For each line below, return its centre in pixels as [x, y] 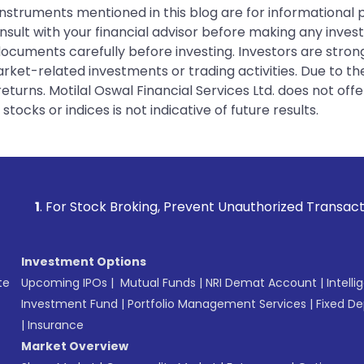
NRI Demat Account [261, 282]
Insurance [56, 325]
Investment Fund [69, 303]
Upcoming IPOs [64, 282]
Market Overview [75, 346]
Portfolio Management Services [217, 303]
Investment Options [84, 261]
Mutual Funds [158, 282]
